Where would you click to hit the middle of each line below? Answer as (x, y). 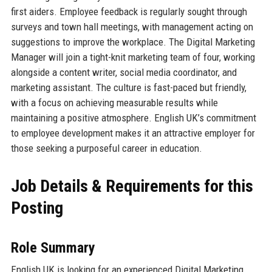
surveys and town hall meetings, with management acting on (132, 26)
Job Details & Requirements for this (132, 186)
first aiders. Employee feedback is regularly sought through (129, 11)
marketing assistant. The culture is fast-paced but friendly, (128, 87)
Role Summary (53, 247)
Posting (37, 208)
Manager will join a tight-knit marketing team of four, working (133, 57)
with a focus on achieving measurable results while (114, 102)
